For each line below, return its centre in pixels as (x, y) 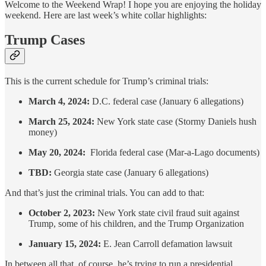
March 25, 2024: (61, 122)
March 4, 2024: (59, 102)
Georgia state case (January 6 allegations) (130, 173)
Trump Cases (45, 40)
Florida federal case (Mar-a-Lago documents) (174, 153)
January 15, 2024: (65, 244)
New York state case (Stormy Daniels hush (175, 122)
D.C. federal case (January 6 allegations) (167, 102)
